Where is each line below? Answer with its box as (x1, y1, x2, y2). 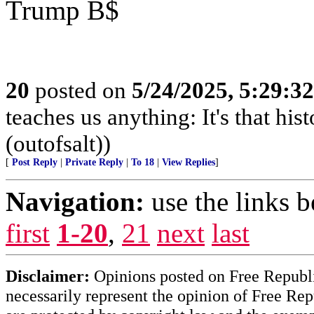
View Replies (162, 157, 215, 168)
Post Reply (12, 157, 57, 168)
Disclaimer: (6, 266, 90, 285)
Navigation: (6, 186, 144, 217)
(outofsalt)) (6, 130, 111, 156)
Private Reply (65, 157, 123, 168)
